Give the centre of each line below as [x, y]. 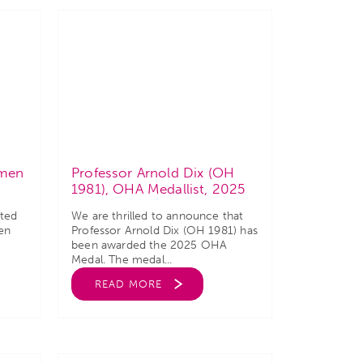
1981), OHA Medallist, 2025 [158, 189]
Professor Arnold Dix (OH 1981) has [164, 231]
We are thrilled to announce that [158, 216]
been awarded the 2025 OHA [149, 245]
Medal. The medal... [122, 260]
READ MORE [128, 284]
